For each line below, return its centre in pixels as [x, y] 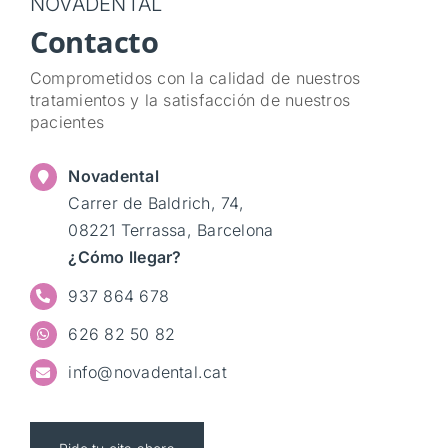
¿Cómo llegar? [125, 257]
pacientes [67, 122]
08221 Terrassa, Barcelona [171, 230]
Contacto [94, 42]
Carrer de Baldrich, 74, [156, 203]
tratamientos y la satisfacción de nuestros [190, 100]
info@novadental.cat [147, 371]
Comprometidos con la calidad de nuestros [195, 78]
